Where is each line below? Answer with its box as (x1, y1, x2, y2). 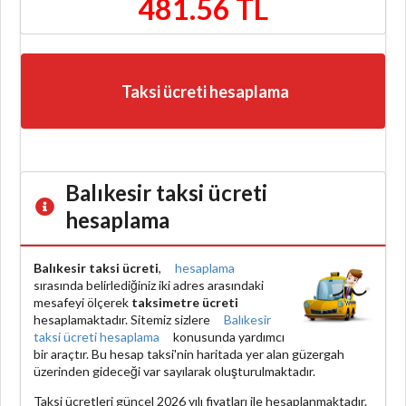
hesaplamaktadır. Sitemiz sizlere (34, 311, 213, 327)
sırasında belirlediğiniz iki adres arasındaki (34, 276, 264, 293)
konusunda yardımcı (170, 328, 285, 344)
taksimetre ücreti (131, 294, 238, 310)
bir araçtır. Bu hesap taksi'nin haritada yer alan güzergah (34, 345, 344, 362)
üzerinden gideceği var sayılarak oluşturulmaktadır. (34, 362, 315, 379)
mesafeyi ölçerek (34, 294, 131, 310)
